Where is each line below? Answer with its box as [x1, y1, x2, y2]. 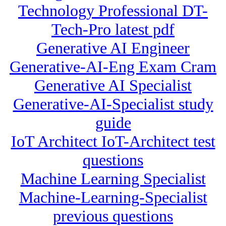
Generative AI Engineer [36, 39, 190, 58]
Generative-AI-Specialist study [13, 95, 213, 114]
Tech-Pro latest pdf [51, 20, 175, 39]
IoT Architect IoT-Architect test [11, 132, 215, 151]
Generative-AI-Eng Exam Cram [10, 58, 216, 76]
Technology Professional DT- [18, 2, 208, 20]
